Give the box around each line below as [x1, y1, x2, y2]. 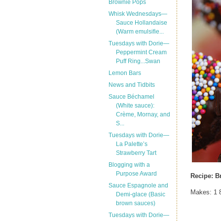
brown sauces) [115, 200, 155, 207]
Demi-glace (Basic [115, 191, 165, 198]
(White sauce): [115, 102, 154, 109]
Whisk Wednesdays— [108, 10, 167, 17]
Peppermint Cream [115, 49, 167, 56]
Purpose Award [115, 170, 157, 177]
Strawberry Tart [115, 149, 156, 156]
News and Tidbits [108, 81, 155, 88]
